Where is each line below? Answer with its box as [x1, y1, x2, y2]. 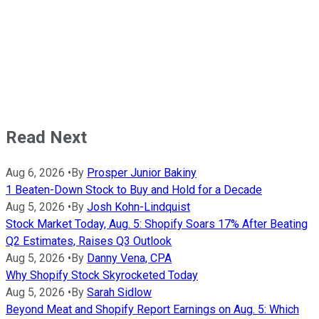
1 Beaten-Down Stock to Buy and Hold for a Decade [6, 183, 262, 197]
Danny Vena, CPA [87, 251, 172, 266]
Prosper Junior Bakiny [87, 166, 197, 180]
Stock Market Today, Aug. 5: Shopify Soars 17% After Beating [6, 217, 308, 231]
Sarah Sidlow [87, 286, 152, 300]
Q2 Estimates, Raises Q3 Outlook [6, 234, 172, 249]
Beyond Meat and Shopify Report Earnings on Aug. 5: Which [6, 303, 299, 317]
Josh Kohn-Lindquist [87, 200, 190, 214]
